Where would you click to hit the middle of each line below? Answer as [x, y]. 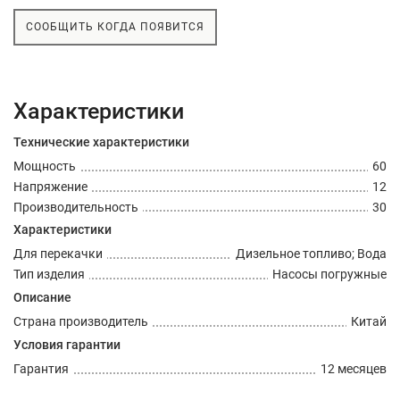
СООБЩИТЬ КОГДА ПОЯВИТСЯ [115, 27]
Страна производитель [81, 321]
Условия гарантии [67, 344]
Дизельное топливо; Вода [311, 254]
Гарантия [41, 368]
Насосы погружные [329, 275]
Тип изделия [49, 275]
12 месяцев [354, 368]
